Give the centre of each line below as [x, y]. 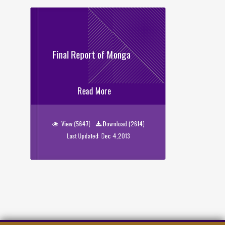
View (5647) [76, 123]
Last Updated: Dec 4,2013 [98, 136]
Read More [94, 91]
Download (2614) [124, 123]
